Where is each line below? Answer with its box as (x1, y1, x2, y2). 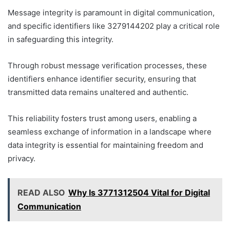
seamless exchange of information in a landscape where (8, 126, 212, 137)
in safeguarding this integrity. (8, 34, 113, 44)
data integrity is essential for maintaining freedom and (8, 140, 203, 150)
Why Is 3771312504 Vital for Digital (68, 187, 210, 198)
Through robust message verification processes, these (8, 60, 207, 70)
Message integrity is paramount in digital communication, (8, 7, 215, 17)
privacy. (8, 153, 35, 163)
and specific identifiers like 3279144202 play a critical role (8, 21, 220, 31)
